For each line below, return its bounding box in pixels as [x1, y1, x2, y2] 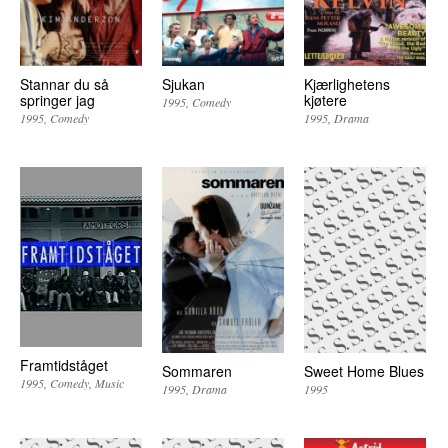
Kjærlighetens [304, 73, 391, 94]
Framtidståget [20, 355, 108, 376]
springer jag [20, 89, 95, 110]
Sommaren [162, 361, 233, 382]
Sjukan [162, 73, 206, 94]
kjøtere [304, 89, 348, 110]
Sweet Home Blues [304, 361, 425, 382]
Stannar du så [20, 73, 109, 94]
